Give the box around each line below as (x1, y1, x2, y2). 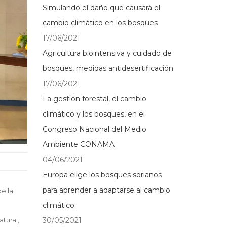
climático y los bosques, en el (42, 109, 145, 119)
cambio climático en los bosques (42, 18, 158, 27)
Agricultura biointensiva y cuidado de (42, 49, 172, 58)
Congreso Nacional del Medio (42, 125, 146, 134)
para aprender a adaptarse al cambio (42, 185, 170, 195)
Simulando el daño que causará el (42, 3, 160, 12)
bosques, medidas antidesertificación (42, 64, 173, 73)
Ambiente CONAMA (42, 140, 115, 149)
